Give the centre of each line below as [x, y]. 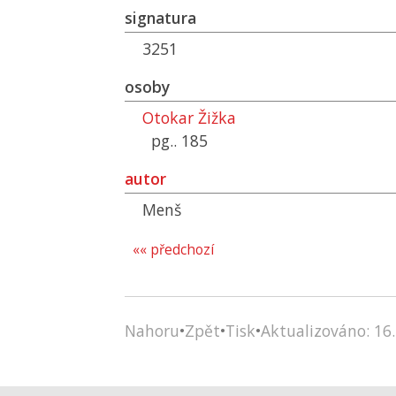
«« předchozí [173, 250]
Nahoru [152, 331]
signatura [160, 18]
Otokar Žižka [189, 118]
